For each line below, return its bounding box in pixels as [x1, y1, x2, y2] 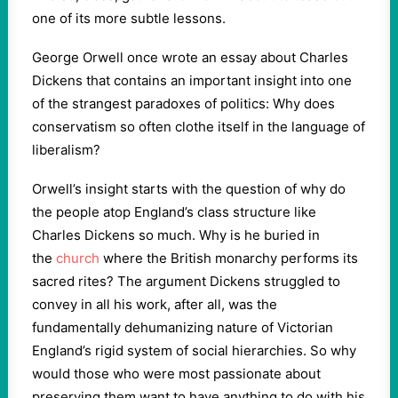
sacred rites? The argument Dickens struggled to [32, 273, 340, 290]
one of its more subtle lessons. [32, 10, 226, 27]
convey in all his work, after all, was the [32, 296, 277, 313]
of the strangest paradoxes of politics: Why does [32, 95, 335, 112]
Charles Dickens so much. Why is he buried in [32, 227, 320, 243]
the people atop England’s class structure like [32, 203, 316, 220]
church [56, 250, 99, 267]
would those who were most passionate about [32, 365, 321, 382]
